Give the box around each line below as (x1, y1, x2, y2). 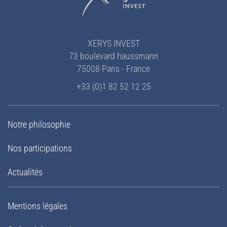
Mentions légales (8, 201, 67, 211)
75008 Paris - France (77, 63, 150, 74)
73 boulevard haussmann (68, 51, 159, 61)
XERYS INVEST (87, 38, 140, 49)
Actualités (8, 167, 43, 177)
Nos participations (8, 143, 72, 154)
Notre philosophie (8, 119, 70, 130)
